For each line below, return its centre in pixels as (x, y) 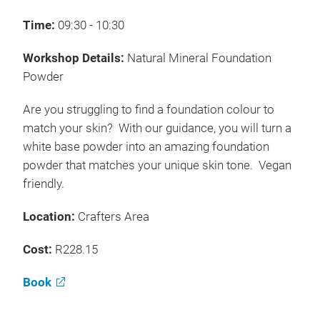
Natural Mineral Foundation (199, 58)
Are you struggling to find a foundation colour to (149, 110)
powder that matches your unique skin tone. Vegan (157, 165)
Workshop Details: (75, 58)
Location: (50, 217)
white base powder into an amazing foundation (146, 147)
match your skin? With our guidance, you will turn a (157, 128)
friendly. (44, 184)
